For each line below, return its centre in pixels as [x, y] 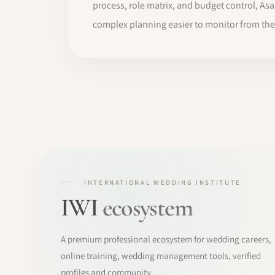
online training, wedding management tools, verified [161, 255]
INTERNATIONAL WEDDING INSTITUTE [163, 182]
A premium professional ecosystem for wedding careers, [166, 239]
